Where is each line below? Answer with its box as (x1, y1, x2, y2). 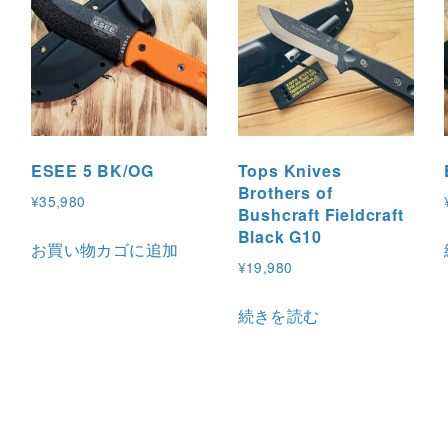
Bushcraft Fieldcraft (237, 203, 404, 227)
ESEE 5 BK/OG (30, 159, 154, 183)
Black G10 (237, 225, 322, 249)
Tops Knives (237, 159, 342, 183)
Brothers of (237, 181, 333, 205)
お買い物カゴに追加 (30, 237, 179, 261)
